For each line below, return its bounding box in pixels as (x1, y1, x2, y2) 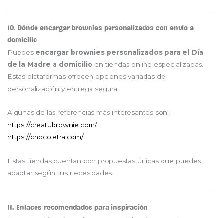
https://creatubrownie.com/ (7, 121, 97, 129)
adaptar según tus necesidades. (7, 169, 113, 177)
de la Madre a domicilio (7, 60, 92, 69)
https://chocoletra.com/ (7, 133, 84, 141)
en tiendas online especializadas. (92, 60, 203, 69)
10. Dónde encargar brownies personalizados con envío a (7, 24, 194, 32)
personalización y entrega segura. (7, 85, 119, 93)
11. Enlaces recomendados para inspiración (7, 203, 148, 211)
